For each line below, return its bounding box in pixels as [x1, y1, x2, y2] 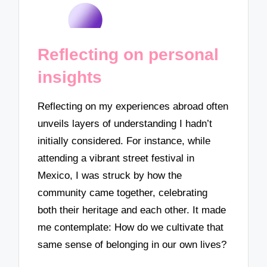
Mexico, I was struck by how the [38, 170, 182, 182]
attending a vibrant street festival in [38, 153, 195, 164]
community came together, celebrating [38, 187, 208, 199]
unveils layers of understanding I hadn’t [38, 118, 213, 130]
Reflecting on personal [38, 45, 219, 64]
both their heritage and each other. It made [38, 204, 226, 216]
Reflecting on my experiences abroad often [38, 101, 229, 113]
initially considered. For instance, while [38, 135, 211, 147]
